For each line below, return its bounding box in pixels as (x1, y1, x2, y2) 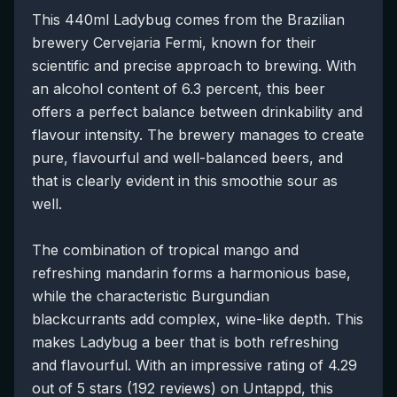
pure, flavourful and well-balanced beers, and (32, 149, 343, 167)
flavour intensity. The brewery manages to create (32, 126, 364, 144)
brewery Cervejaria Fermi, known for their (32, 34, 316, 51)
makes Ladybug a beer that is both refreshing (32, 333, 339, 351)
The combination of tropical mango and (32, 241, 299, 259)
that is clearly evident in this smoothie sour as (32, 172, 338, 190)
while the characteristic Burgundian (32, 287, 269, 305)
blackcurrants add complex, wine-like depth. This (32, 310, 363, 328)
